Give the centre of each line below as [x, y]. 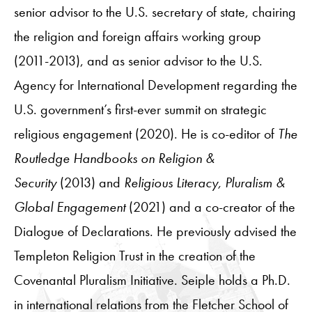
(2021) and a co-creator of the [212, 206]
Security [37, 182]
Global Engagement [71, 206]
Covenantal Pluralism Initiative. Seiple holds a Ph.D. [152, 280]
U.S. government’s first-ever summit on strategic [140, 109]
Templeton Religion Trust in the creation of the [135, 255]
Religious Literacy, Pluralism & [204, 182]
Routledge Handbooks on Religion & [114, 158]
